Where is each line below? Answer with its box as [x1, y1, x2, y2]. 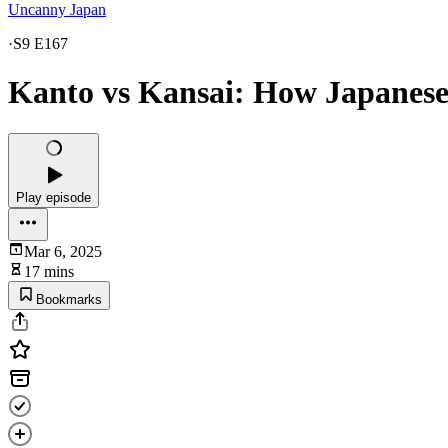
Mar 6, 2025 [24, 242, 102, 260]
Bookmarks [36, 291, 102, 307]
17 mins [24, 262, 74, 280]
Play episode [16, 189, 91, 205]
